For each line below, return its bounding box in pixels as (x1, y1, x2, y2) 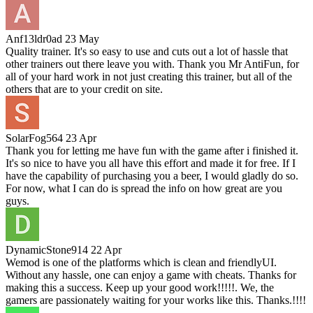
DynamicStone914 (6, 244, 88, 256)
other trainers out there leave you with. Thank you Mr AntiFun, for (6, 58, 299, 71)
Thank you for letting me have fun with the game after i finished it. (6, 145, 298, 157)
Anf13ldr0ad (6, 33, 62, 45)
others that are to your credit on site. (6, 83, 163, 96)
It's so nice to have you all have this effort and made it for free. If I (6, 157, 296, 170)
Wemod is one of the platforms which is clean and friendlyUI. (6, 256, 277, 269)
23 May (65, 33, 99, 45)
